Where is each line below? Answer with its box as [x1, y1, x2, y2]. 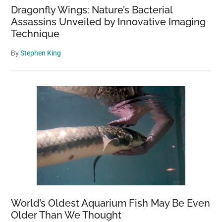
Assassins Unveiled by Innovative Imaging [11, 15, 206, 28]
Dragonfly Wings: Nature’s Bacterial [11, 3, 173, 16]
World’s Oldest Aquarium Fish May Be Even [11, 197, 211, 209]
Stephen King [20, 49, 61, 57]
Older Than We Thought [11, 209, 122, 221]
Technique [11, 27, 60, 40]
